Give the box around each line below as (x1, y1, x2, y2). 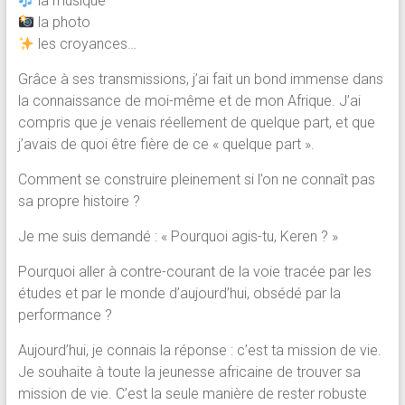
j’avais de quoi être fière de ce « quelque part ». (17, 136, 315, 154)
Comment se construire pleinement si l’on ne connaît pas (17, 171, 375, 189)
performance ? (17, 306, 112, 325)
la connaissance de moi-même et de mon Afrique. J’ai (17, 92, 361, 110)
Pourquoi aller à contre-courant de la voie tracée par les (17, 263, 372, 281)
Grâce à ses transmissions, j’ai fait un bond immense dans (17, 71, 383, 89)
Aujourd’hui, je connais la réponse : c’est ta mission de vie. (17, 342, 381, 360)
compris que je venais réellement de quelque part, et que (17, 114, 375, 132)
